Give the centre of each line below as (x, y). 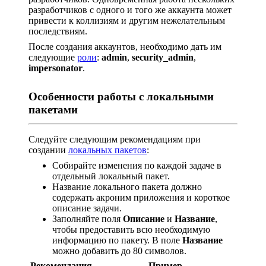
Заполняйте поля (88, 218)
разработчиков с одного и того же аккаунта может (130, 9)
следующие (53, 57)
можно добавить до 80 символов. (119, 251)
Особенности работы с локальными (121, 96)
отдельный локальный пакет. (111, 176)
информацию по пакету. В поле (117, 240)
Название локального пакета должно (127, 186)
